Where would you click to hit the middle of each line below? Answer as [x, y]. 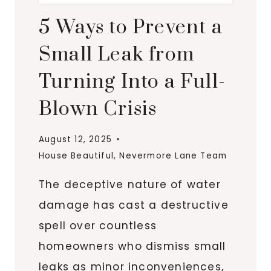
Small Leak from [116, 55]
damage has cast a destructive [134, 205]
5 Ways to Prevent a [131, 28]
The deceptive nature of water [130, 184]
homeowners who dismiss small [132, 246]
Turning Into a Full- [132, 82]
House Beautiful [76, 155]
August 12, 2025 [75, 139]
